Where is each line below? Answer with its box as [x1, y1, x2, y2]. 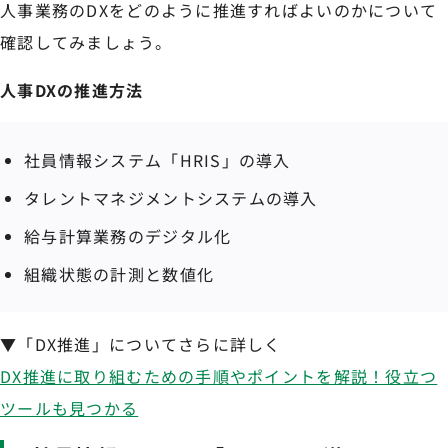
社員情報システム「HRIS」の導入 [24, 148, 291, 172]
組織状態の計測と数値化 [24, 262, 215, 286]
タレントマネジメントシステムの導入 [24, 186, 318, 210]
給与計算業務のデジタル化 [24, 224, 232, 248]
